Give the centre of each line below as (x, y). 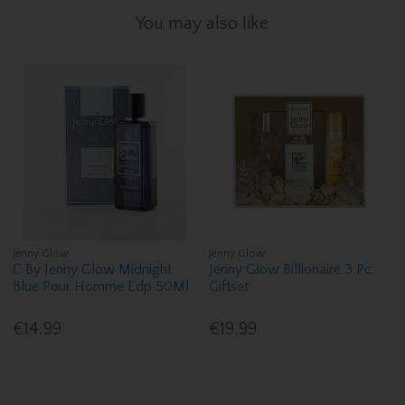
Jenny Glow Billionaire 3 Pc (291, 269)
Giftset (229, 286)
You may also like (202, 23)
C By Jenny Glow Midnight (93, 269)
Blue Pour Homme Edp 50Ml (101, 286)
